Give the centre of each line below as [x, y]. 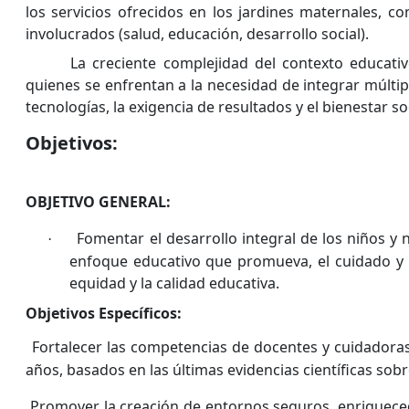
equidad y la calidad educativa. [174, 283]
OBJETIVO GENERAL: [98, 202]
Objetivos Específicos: [105, 314]
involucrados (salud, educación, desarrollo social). [197, 34]
